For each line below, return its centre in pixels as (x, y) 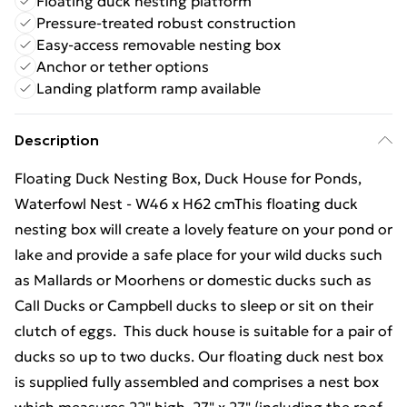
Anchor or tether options (123, 66)
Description (57, 140)
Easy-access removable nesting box (159, 45)
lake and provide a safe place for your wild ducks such (199, 254)
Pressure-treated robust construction (166, 23)
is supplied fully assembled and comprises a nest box (197, 382)
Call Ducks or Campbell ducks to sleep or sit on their (194, 305)
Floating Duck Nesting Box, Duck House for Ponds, (188, 178)
